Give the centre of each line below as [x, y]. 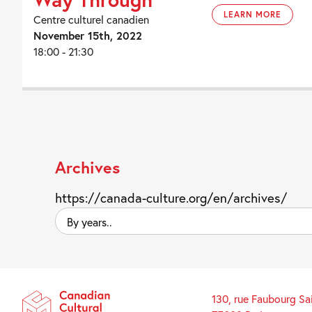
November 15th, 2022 [88, 35]
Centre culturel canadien [91, 19]
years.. [68, 233]
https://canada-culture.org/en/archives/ [171, 198]
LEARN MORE [252, 14]
